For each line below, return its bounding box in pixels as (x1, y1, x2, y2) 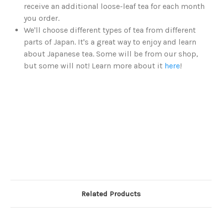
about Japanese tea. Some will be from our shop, (24, 49, 199, 59)
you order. (24, 13, 60, 23)
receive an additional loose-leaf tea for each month (24, 1, 205, 11)
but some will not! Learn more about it (24, 61, 165, 71)
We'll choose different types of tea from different (24, 25, 196, 35)
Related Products (81, 189, 141, 199)
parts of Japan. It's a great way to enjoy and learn (24, 37, 197, 47)
